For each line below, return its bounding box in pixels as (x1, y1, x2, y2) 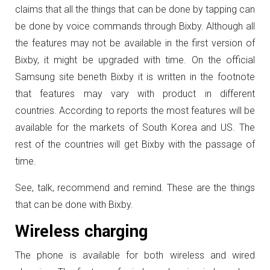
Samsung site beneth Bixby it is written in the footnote (15, 71, 255, 83)
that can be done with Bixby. (15, 199, 133, 210)
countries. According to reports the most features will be (15, 105, 255, 116)
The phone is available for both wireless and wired (15, 250, 255, 261)
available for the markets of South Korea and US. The (15, 122, 255, 133)
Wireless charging (15, 220, 148, 243)
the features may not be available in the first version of (15, 37, 255, 49)
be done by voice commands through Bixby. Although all (15, 20, 255, 32)
